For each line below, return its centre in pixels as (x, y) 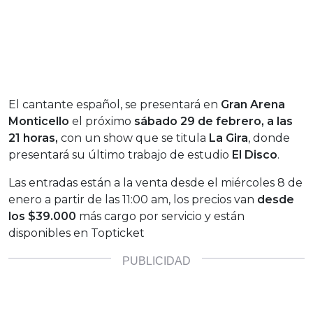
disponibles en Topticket (77, 233)
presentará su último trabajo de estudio (120, 154)
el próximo (102, 121)
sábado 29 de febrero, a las (213, 121)
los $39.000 (44, 216)
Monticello (39, 121)
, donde (269, 138)
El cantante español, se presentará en (115, 104)
